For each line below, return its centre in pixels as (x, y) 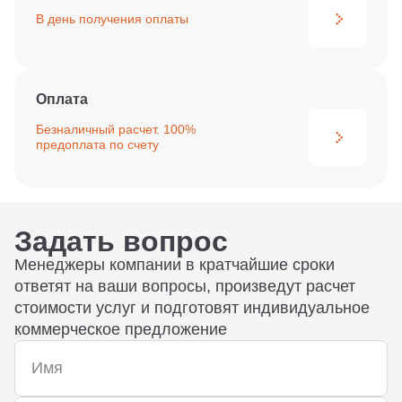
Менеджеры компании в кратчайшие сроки (175, 265)
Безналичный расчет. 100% (116, 129)
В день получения (89, 18)
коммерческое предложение (121, 329)
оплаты (165, 18)
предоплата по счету (97, 144)
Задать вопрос (121, 241)
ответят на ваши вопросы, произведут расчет (185, 286)
